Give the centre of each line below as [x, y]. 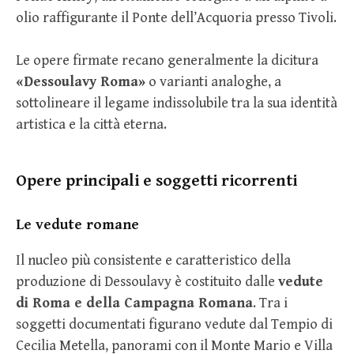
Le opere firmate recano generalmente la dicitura [167, 60]
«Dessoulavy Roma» [81, 81]
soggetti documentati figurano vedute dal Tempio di [174, 325]
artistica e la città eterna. [91, 124]
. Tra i [270, 303]
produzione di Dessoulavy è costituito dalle [147, 282]
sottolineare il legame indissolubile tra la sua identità [177, 103]
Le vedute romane [77, 225]
